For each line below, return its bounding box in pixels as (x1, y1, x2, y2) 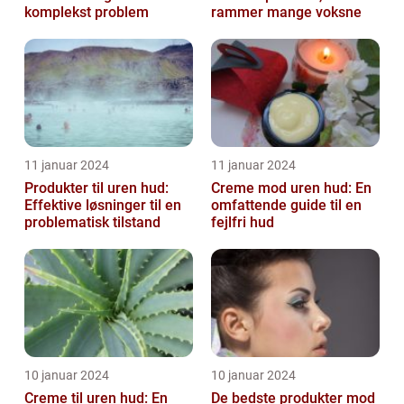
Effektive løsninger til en (24, 196, 181, 214)
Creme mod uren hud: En (211, 179, 372, 197)
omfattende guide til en (211, 196, 362, 214)
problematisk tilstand (24, 213, 161, 231)
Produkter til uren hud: (24, 179, 169, 197)
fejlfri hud (211, 213, 274, 231)
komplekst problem (24, 3, 149, 21)
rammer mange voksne (211, 3, 362, 21)
